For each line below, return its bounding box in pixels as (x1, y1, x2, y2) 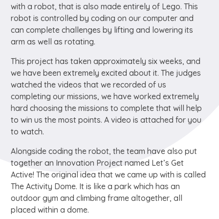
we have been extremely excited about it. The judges (11, 68, 201, 78)
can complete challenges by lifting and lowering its (11, 25, 194, 35)
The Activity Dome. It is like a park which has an (11, 181, 180, 192)
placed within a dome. (11, 205, 89, 215)
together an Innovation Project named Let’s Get (11, 158, 184, 168)
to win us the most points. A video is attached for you (11, 115, 202, 125)
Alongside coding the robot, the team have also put (11, 146, 197, 156)
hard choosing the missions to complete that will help (11, 103, 202, 113)
